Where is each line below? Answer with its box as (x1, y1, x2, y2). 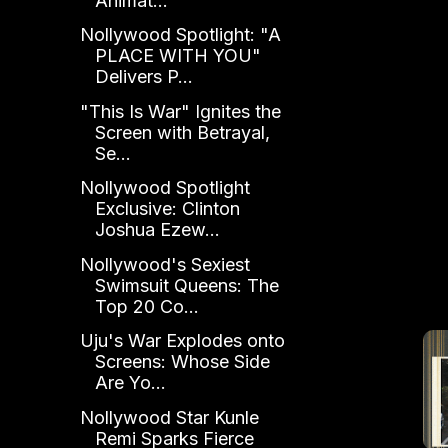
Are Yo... (94, 372, 166, 394)
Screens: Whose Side (94, 351, 270, 373)
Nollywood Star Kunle (79, 406, 259, 428)
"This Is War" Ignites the (79, 100, 281, 122)
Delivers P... (94, 66, 193, 88)
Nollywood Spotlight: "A (79, 24, 281, 46)
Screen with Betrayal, (94, 121, 270, 143)
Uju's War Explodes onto (79, 330, 285, 352)
